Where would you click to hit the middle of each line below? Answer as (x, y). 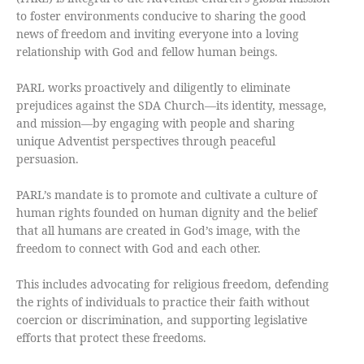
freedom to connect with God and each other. (139, 248)
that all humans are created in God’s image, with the (158, 230)
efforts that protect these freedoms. (111, 337)
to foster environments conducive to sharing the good (161, 15)
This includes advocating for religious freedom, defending (173, 284)
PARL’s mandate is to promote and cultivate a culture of (167, 194)
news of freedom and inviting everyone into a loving (158, 33)
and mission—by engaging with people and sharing (156, 123)
